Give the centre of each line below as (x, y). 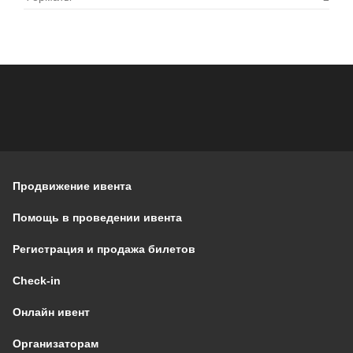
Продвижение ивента (72, 186)
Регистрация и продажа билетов (104, 249)
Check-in (37, 280)
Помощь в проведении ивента (97, 217)
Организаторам (56, 343)
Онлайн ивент (51, 312)
